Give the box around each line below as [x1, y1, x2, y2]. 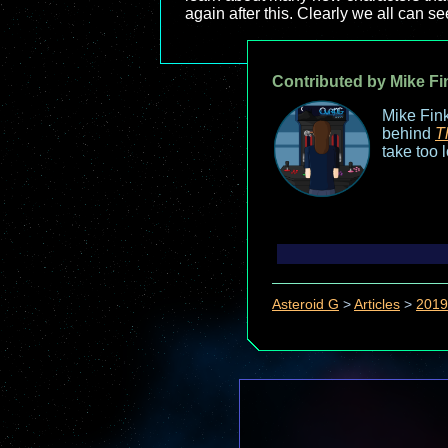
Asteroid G [272, 297, 339, 313]
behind [382, 125, 435, 142]
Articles [354, 297, 400, 313]
